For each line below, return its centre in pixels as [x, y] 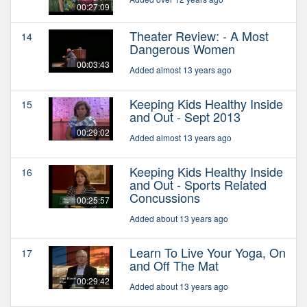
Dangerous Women [182, 48]
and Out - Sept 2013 [185, 116]
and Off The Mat [174, 265]
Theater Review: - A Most [199, 35]
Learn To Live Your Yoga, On [208, 252]
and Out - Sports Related [198, 184]
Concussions [165, 197]
